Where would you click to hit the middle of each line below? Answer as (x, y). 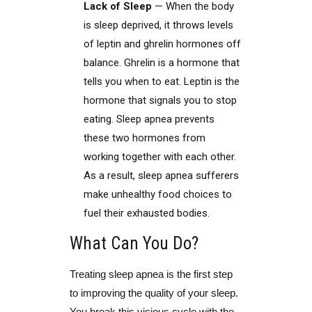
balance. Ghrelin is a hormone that (162, 63)
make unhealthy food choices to (158, 194)
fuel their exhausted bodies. (147, 213)
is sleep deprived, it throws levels (158, 25)
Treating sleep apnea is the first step (151, 274)
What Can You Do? (134, 243)
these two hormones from (145, 138)
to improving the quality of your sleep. (154, 293)
